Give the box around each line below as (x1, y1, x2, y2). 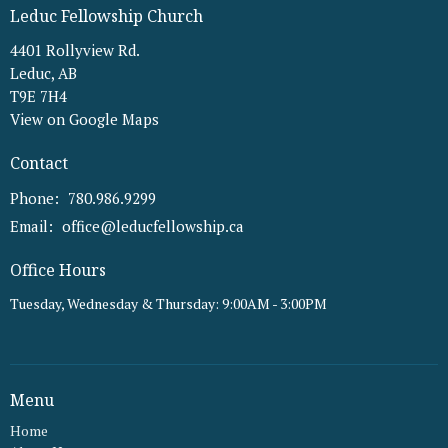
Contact (10, 152, 68, 175)
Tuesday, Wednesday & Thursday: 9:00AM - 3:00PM (10, 294, 327, 314)
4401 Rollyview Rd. (10, 40, 140, 61)
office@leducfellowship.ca (62, 215, 244, 236)
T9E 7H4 (10, 86, 67, 107)
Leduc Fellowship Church (10, 4, 203, 27)
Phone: (10, 187, 63, 208)
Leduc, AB (10, 63, 77, 84)
